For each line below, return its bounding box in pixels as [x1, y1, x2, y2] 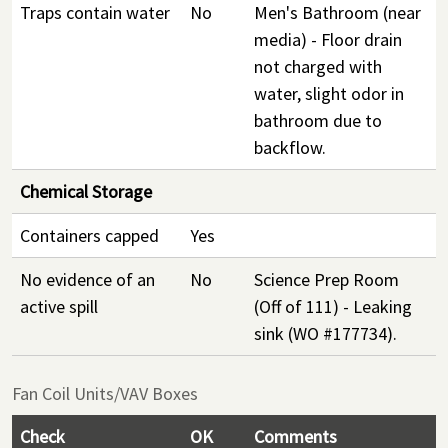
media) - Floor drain [254, 28, 402, 51]
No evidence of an [20, 268, 155, 291]
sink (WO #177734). [254, 322, 397, 345]
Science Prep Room [254, 268, 399, 291]
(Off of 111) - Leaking [254, 295, 412, 318]
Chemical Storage [20, 180, 152, 203]
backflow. [254, 136, 326, 159]
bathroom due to [254, 109, 382, 132]
